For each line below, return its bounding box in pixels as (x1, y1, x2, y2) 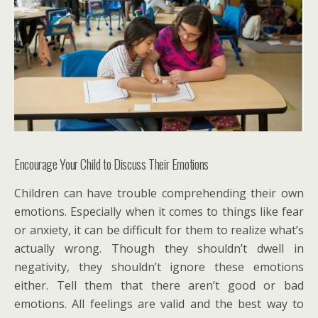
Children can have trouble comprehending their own (14, 185, 304, 202)
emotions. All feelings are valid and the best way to (14, 296, 304, 312)
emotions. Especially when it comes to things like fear (14, 204, 304, 220)
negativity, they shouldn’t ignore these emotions (14, 259, 304, 275)
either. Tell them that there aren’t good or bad (14, 278, 304, 294)
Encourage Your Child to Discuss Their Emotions (14, 154, 209, 174)
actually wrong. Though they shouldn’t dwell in (14, 241, 304, 257)
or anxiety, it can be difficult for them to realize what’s (14, 222, 304, 238)
